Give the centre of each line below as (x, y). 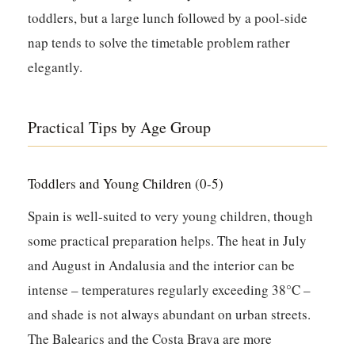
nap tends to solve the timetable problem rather (159, 43)
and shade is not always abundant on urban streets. (170, 315)
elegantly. (55, 67)
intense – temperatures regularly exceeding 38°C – (170, 290)
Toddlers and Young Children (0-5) (126, 184)
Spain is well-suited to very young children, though (171, 216)
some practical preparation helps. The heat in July (168, 241)
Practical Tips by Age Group (120, 128)
